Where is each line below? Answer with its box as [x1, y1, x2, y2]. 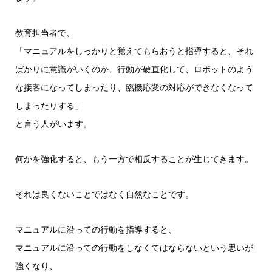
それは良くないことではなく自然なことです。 [15, 188, 194, 200]
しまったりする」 [15, 100, 83, 111]
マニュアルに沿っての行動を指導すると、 [15, 223, 177, 235]
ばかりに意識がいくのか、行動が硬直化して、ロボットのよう [15, 63, 253, 75]
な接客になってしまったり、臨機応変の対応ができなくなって [15, 81, 253, 93]
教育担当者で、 [15, 27, 75, 38]
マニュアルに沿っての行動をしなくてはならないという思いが [15, 242, 253, 253]
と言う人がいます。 [15, 118, 92, 129]
